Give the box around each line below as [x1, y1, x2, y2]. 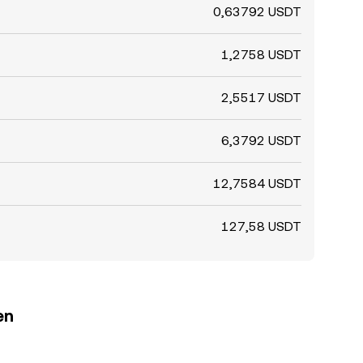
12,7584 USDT [213, 176, 301, 191]
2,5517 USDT [221, 90, 301, 105]
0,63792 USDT [213, 4, 301, 19]
